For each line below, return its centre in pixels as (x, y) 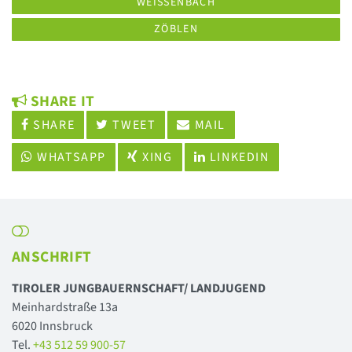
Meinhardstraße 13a (65, 307)
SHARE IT (61, 101)
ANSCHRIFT (52, 257)
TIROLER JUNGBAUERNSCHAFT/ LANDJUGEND (139, 288)
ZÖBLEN (176, 29)
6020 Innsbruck (52, 326)
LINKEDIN (238, 157)
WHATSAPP (70, 157)
